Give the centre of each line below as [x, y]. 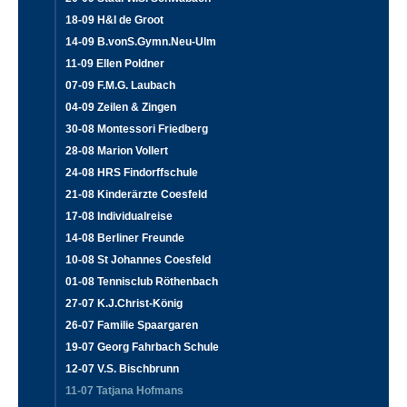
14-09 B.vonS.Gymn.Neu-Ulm [141, 41]
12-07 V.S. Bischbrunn [122, 368]
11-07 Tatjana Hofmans [124, 390]
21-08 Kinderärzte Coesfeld [136, 194]
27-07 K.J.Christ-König [124, 303]
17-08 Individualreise [119, 216]
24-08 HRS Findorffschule [132, 172]
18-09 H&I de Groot [114, 20]
